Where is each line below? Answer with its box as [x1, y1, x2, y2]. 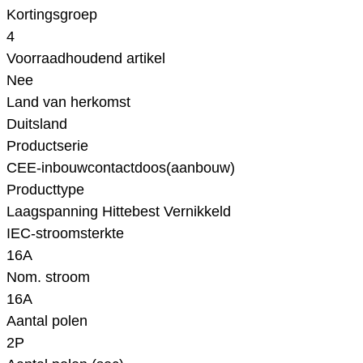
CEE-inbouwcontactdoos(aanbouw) [6, 160, 235, 177]
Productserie [6, 138, 88, 155]
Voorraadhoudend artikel [6, 50, 165, 67]
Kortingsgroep [6, 6, 97, 23]
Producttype [6, 181, 84, 199]
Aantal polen [6, 313, 88, 330]
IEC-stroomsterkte [6, 225, 124, 242]
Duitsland [6, 116, 67, 133]
